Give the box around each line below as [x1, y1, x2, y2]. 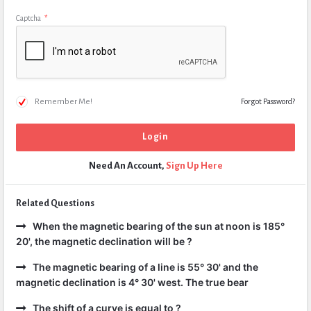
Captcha [16, 14, 41, 22]
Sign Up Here [165, 160, 223, 171]
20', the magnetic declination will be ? [16, 235, 192, 247]
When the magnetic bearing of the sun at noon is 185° [33, 220, 285, 232]
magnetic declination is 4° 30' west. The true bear [16, 276, 249, 288]
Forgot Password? [241, 97, 295, 106]
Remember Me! [35, 97, 92, 106]
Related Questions [16, 199, 94, 208]
